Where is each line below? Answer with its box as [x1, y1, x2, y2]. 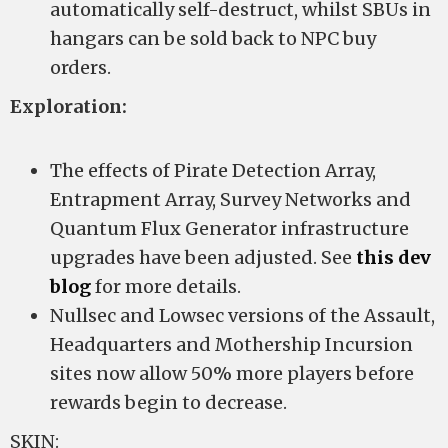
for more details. [91, 275, 241, 298]
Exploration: [10, 95, 127, 118]
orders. [50, 56, 111, 79]
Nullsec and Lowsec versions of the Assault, [50, 304, 435, 327]
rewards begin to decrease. [50, 391, 287, 414]
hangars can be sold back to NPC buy [50, 27, 376, 50]
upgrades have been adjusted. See [50, 246, 356, 269]
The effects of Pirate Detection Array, [50, 159, 376, 182]
